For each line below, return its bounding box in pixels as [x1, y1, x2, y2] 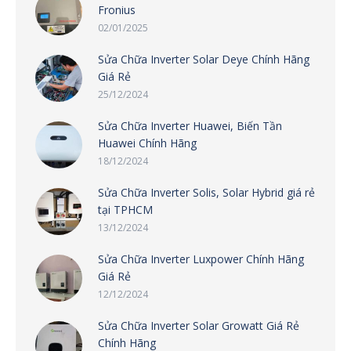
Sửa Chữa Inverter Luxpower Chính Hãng [98, 251, 304, 266]
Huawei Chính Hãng [98, 135, 197, 150]
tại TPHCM [98, 201, 153, 217]
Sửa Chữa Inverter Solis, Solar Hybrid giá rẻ [98, 184, 315, 200]
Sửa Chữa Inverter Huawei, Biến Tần [98, 118, 282, 133]
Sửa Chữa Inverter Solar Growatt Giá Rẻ [98, 317, 299, 333]
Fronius [98, 2, 136, 17]
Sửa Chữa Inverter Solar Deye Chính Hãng [98, 51, 309, 67]
